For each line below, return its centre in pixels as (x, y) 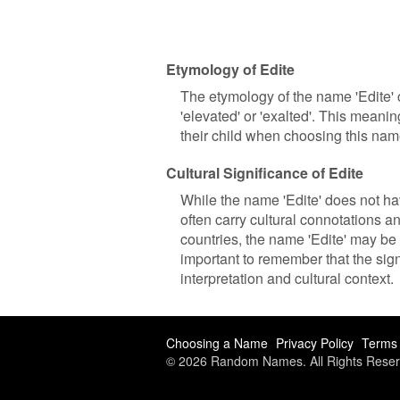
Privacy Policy (315, 343)
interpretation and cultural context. (287, 278)
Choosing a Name (217, 343)
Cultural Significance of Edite (265, 173)
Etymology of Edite (230, 69)
